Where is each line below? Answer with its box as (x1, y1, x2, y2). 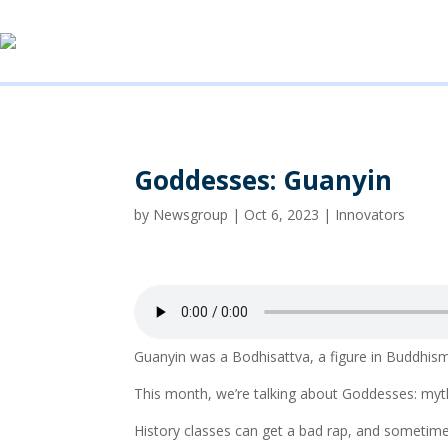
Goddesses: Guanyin (134, 161, 393, 198)
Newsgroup (153, 204, 229, 224)
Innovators (335, 204, 406, 224)
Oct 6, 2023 (244, 204, 320, 224)
